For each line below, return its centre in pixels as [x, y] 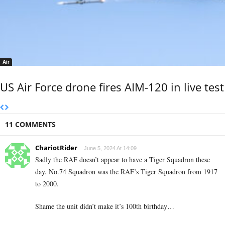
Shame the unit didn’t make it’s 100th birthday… [105, 206]
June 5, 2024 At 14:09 [110, 148]
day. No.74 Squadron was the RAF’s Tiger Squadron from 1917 [126, 171]
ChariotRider [56, 147]
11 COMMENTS [30, 124]
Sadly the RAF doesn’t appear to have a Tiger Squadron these [123, 159]
